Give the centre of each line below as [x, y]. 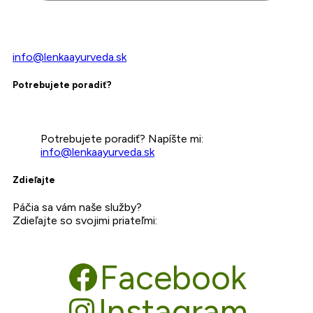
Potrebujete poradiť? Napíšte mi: [122, 139]
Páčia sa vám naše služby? [77, 208]
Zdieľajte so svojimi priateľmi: [85, 221]
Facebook [173, 278]
